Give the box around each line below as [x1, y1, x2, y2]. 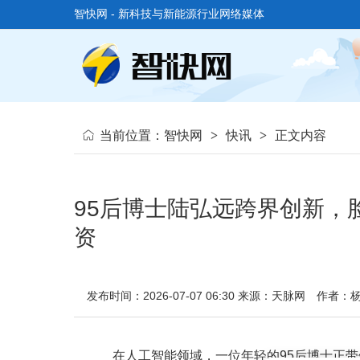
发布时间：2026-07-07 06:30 [87, 289, 235, 302]
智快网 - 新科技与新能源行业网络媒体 [74, 7, 264, 20]
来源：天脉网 [238, 289, 305, 302]
